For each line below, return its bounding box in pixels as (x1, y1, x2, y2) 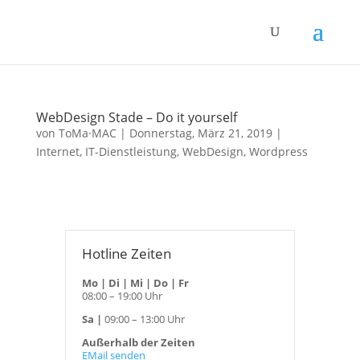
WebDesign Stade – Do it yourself (35, 108, 237, 126)
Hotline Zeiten (81, 244, 171, 263)
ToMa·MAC (58, 125, 117, 141)
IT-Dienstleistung (84, 144, 177, 159)
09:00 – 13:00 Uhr (104, 312, 185, 326)
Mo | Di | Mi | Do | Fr (81, 276, 189, 290)
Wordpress (248, 144, 308, 159)
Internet (35, 144, 80, 159)
